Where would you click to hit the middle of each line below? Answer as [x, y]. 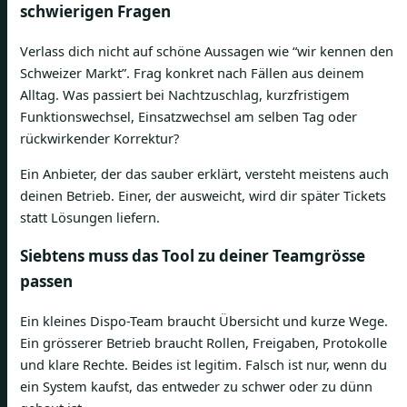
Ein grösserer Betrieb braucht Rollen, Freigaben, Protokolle [203, 343]
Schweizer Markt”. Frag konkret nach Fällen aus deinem [192, 73]
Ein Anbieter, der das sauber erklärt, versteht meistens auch [204, 174]
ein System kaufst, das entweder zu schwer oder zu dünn [196, 387]
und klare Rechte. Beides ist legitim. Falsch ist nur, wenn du [203, 365]
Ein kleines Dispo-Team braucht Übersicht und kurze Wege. [204, 321]
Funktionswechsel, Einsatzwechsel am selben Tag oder [189, 117]
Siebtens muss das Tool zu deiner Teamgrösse [193, 256]
